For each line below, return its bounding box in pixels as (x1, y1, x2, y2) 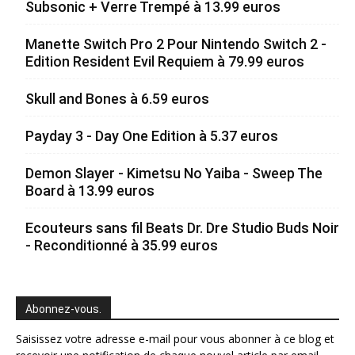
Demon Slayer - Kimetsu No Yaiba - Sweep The (25, 165, 323, 181)
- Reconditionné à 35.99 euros (25, 237, 218, 254)
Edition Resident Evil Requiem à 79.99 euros (25, 53, 304, 70)
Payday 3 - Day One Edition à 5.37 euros (25, 128, 278, 144)
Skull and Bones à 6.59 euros (25, 90, 209, 107)
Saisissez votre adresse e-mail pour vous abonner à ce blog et (16, 331, 334, 346)
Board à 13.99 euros (25, 182, 155, 199)
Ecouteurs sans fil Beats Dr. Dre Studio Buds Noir (25, 219, 339, 236)
